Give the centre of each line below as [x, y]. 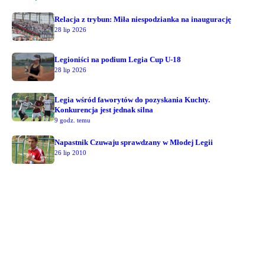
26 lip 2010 [70, 152]
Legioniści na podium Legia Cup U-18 [118, 59]
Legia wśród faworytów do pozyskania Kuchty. [132, 99]
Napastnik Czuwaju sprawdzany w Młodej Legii [134, 142]
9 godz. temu [72, 120]
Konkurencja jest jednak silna [104, 109]
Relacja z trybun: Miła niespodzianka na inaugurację [143, 19]
